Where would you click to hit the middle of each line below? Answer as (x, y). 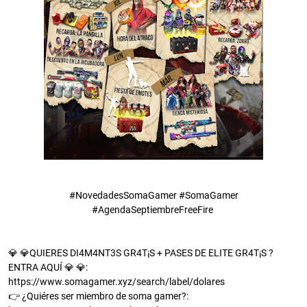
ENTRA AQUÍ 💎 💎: (48, 268)
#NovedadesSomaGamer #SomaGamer (153, 196)
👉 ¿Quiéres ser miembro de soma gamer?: (98, 296)
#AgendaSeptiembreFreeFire (153, 210)
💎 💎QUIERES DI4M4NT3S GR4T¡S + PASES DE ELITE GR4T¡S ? (141, 253)
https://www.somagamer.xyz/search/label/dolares (116, 282)
